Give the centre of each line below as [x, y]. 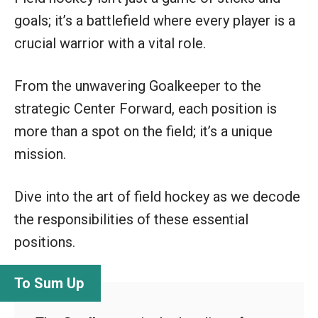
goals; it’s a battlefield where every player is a [155, 21]
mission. [40, 154]
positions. [45, 242]
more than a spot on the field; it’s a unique [143, 131]
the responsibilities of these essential [131, 219]
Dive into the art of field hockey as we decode [157, 197]
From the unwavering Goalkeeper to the [138, 86]
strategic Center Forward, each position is [146, 109]
